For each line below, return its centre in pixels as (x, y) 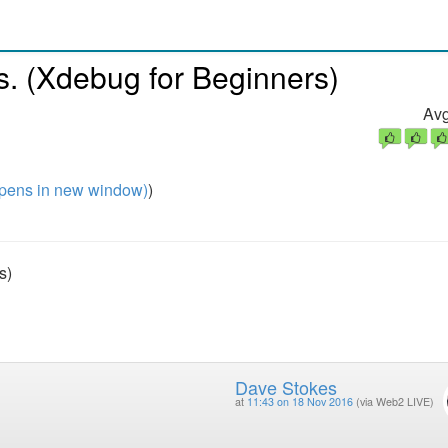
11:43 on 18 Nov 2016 (299, 402)
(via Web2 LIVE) (394, 402)
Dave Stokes (285, 387)
